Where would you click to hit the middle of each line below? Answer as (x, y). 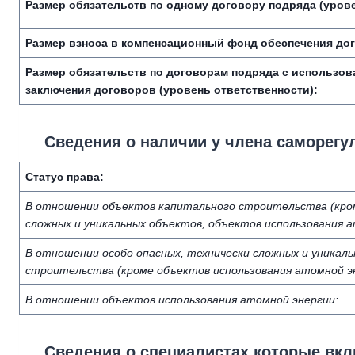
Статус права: (65, 177)
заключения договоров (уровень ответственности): (172, 90)
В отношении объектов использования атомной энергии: (182, 300)
